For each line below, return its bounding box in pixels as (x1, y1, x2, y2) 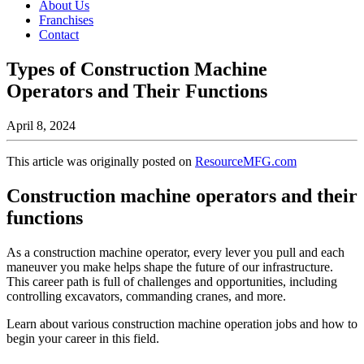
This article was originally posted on (6, 154, 195, 168)
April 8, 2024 (6, 118, 76, 132)
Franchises (39, 13, 93, 27)
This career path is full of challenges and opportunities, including (6, 274, 337, 288)
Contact (39, 28, 79, 41)
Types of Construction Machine (6, 58, 267, 80)
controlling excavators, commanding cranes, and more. (6, 288, 286, 303)
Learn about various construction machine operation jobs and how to (6, 316, 357, 331)
